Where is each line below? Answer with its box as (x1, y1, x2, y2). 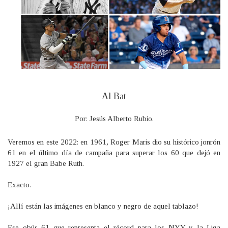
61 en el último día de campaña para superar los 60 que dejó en (8, 149, 220, 157)
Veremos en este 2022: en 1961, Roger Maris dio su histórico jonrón (8, 138, 220, 147)
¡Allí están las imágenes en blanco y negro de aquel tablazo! (8, 202, 198, 211)
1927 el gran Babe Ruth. (8, 159, 84, 168)
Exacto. (8, 181, 31, 189)
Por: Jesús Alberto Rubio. (74, 115, 154, 123)
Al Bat (102, 91, 126, 102)
